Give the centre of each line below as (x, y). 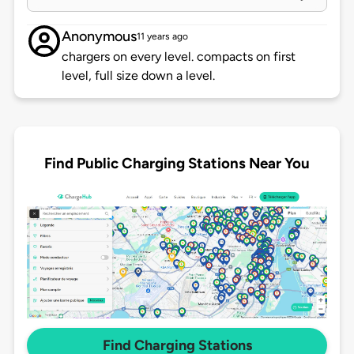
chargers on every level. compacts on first (178, 57)
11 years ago (162, 37)
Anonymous (99, 37)
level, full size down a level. (138, 76)
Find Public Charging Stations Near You (177, 163)
